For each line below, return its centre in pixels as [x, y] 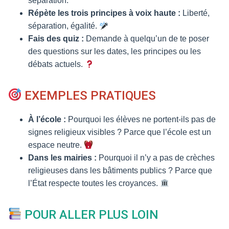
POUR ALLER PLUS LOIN [90, 215]
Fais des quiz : [56, 39]
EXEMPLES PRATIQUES [89, 96]
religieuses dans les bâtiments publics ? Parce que [120, 170]
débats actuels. [56, 64]
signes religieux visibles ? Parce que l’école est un [120, 132]
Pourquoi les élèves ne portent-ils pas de [141, 119]
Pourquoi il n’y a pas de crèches [156, 158]
